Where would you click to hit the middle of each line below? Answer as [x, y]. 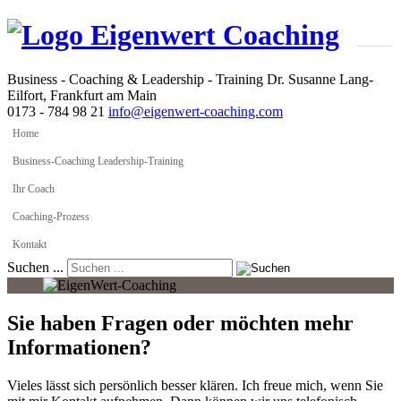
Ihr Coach [34, 188]
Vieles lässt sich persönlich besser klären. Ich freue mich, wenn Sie [195, 385]
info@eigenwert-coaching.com [196, 111]
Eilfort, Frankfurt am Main [82, 95]
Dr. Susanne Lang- [320, 79]
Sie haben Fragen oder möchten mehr [180, 323]
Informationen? [79, 347]
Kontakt [30, 244]
